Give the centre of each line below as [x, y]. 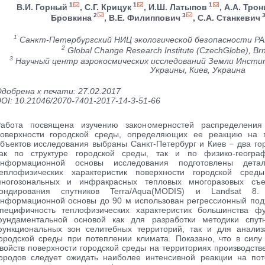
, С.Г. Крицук [105, 7]
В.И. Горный [42, 7]
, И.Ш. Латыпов [175, 7]
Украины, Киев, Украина [198, 70]
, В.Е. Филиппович [142, 17]
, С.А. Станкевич [227, 17]
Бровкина [71, 17]
